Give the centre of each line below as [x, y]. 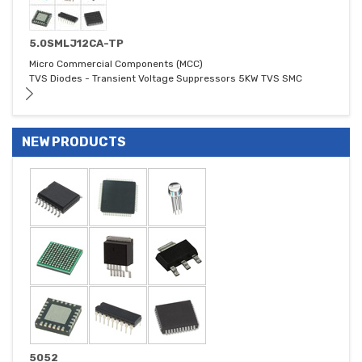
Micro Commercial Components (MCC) [116, 64]
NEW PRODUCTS [74, 142]
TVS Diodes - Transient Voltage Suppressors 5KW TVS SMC [166, 79]
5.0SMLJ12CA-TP [76, 44]
